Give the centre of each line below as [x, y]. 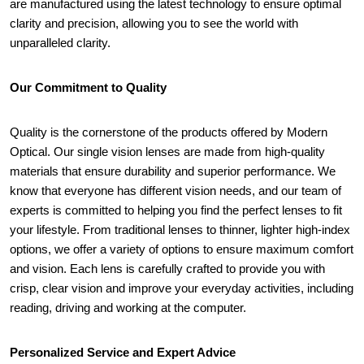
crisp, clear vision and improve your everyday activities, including [182, 288]
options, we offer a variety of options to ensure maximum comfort [182, 249]
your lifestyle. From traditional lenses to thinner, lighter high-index [180, 230]
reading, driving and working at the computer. [128, 308]
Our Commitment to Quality [88, 88]
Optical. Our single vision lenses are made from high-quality [167, 152]
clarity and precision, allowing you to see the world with [154, 24]
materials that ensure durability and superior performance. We [173, 171]
